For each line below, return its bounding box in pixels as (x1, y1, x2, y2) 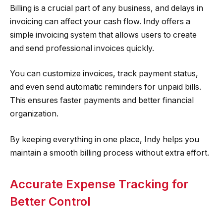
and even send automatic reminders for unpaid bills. (10, 82, 201, 92)
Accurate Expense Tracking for (10, 177, 188, 192)
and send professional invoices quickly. (10, 43, 154, 53)
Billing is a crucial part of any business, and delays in (10, 3, 203, 13)
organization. (10, 109, 58, 119)
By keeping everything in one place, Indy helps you (10, 134, 199, 144)
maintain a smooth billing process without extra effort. (10, 148, 209, 158)
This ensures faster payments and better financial (10, 96, 194, 106)
